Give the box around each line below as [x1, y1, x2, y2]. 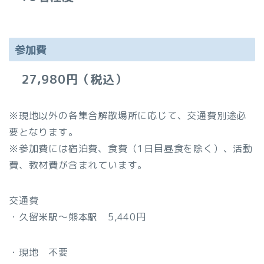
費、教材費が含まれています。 [9, 159, 148, 172]
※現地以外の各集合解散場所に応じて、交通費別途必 [9, 109, 247, 123]
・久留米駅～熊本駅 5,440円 [9, 210, 146, 224]
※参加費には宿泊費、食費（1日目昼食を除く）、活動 [9, 142, 253, 156]
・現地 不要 [9, 246, 68, 259]
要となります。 [9, 126, 78, 139]
